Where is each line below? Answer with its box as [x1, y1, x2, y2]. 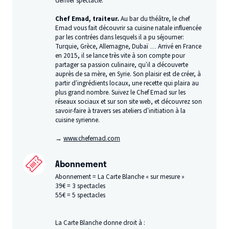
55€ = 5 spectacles [55, 190, 106, 200]
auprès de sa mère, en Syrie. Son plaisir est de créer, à [55, 70, 201, 79]
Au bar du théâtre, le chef [121, 14, 190, 24]
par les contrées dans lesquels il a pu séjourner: [55, 33, 185, 42]
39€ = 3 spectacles [55, 181, 106, 191]
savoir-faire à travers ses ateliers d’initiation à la [55, 106, 186, 116]
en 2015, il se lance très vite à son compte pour [55, 51, 186, 60]
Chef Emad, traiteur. [55, 14, 121, 24]
